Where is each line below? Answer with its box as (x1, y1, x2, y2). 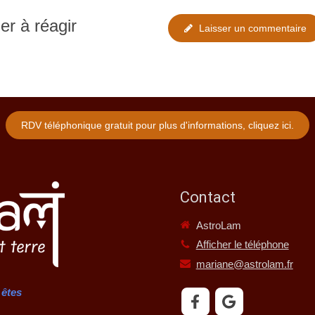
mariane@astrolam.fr (195, 257, 293, 270)
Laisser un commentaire (199, 22, 307, 34)
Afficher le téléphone (195, 238, 289, 250)
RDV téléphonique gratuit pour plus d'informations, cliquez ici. (21, 119, 294, 131)
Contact (179, 186, 236, 209)
